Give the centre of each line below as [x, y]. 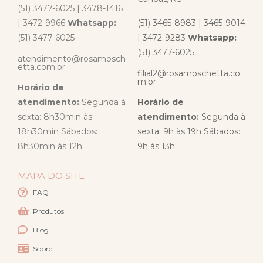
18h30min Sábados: [58, 132]
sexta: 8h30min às [55, 117]
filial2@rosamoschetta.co [189, 74]
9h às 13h [156, 146]
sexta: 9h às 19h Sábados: [189, 132]
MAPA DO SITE [51, 176]
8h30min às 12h [50, 146]
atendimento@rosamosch [72, 59]
